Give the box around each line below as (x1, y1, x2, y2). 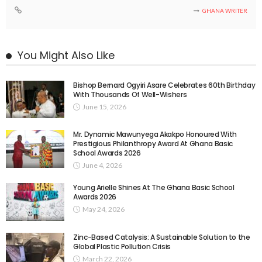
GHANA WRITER (202, 6, 247, 14)
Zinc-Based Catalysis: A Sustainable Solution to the (73, 232, 250, 243)
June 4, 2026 (82, 161, 122, 170)
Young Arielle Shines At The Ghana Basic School (73, 182, 235, 193)
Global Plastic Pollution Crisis (73, 242, 171, 252)
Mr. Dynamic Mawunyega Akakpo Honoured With (73, 129, 237, 140)
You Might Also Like (18, 47, 115, 63)
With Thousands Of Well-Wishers (73, 89, 187, 99)
